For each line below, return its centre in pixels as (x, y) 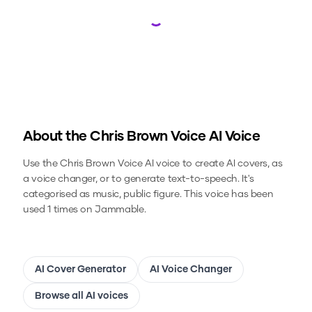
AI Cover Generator (80, 270)
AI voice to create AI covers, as (212, 164)
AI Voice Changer (191, 270)
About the (56, 137)
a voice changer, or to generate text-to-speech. (131, 179)
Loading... (181, 25)
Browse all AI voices (81, 296)
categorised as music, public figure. (102, 195)
